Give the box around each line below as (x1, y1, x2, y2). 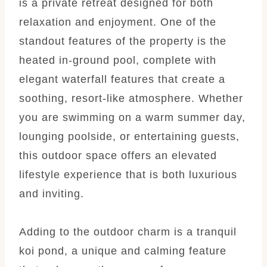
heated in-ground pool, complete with (19, 54, 216, 66)
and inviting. (19, 187, 84, 200)
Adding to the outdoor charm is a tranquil (19, 225, 237, 238)
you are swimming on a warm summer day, (19, 111, 246, 123)
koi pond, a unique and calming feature (19, 244, 226, 257)
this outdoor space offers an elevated (19, 149, 217, 162)
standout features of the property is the (19, 35, 226, 47)
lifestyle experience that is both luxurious (19, 168, 237, 181)
